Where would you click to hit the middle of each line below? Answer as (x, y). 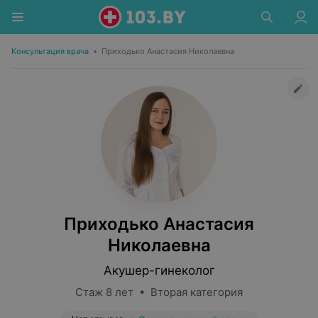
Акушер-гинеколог (159, 270)
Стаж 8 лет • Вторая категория (159, 292)
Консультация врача (50, 51)
